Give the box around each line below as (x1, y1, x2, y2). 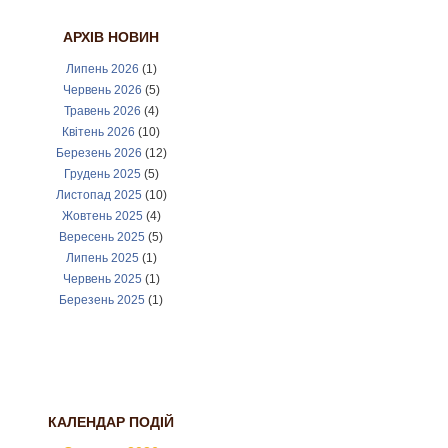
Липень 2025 (65, 251, 139, 265)
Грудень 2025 (63, 167, 141, 181)
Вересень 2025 (59, 230, 145, 244)
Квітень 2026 (62, 125, 135, 139)
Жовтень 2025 (61, 209, 143, 223)
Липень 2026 (65, 62, 139, 76)
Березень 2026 (55, 146, 142, 160)
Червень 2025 (62, 272, 142, 286)
